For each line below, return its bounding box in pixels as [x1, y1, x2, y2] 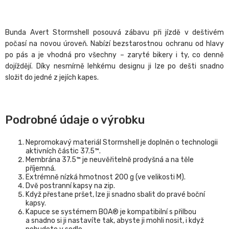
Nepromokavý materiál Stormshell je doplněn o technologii [26, 138, 218, 147]
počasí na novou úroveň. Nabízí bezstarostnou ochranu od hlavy [5, 39, 224, 49]
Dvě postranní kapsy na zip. [26, 181, 115, 191]
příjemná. [26, 164, 56, 173]
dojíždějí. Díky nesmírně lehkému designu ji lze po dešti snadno [5, 62, 224, 71]
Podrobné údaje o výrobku [5, 113, 145, 127]
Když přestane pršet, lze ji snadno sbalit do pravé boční [26, 190, 205, 199]
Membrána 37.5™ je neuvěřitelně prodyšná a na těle [26, 155, 194, 165]
